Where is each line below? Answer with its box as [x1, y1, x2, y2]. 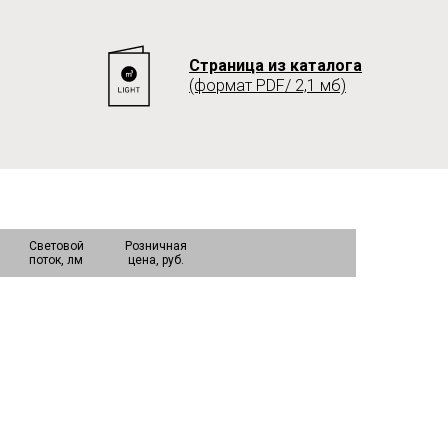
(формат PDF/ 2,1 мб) [189, 76, 346, 95]
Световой [28, 239, 84, 253]
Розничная [125, 239, 187, 253]
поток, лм [29, 253, 83, 267]
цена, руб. [128, 253, 184, 267]
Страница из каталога [189, 56, 362, 75]
